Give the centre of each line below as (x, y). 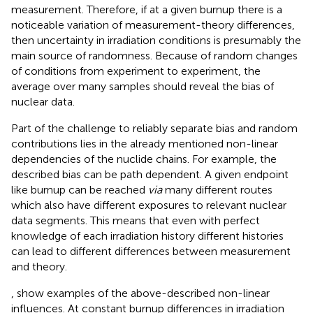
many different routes (217, 189)
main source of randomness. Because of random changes (154, 55)
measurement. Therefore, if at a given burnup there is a (147, 9)
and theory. (39, 266)
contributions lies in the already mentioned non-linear (145, 143)
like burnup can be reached (80, 189)
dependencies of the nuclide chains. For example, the (144, 159)
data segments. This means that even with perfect (136, 220)
